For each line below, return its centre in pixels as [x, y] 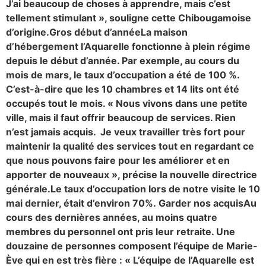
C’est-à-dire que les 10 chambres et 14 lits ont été [123, 89]
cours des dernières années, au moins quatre [112, 218]
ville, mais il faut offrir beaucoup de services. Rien [121, 118]
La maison [164, 32]
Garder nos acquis [201, 203]
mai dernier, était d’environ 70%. [82, 203]
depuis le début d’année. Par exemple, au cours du [123, 61]
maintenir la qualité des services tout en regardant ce [130, 146]
